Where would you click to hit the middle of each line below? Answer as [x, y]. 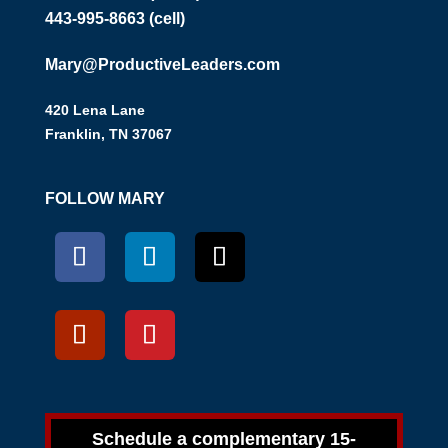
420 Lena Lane [94, 110]
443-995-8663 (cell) [114, 18]
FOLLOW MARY [104, 198]
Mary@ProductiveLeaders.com [162, 64]
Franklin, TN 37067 [108, 134]
